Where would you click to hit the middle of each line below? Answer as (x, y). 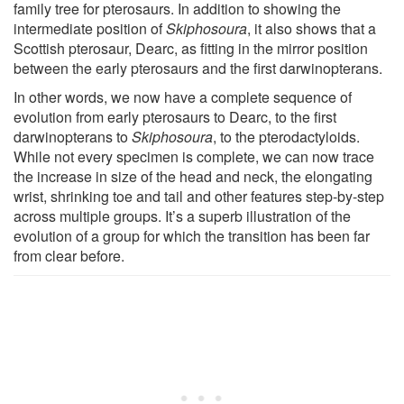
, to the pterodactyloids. (286, 136)
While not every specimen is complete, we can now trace (194, 156)
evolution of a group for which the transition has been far (192, 235)
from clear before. (69, 255)
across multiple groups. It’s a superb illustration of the (182, 216)
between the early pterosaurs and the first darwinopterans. (198, 68)
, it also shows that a (312, 28)
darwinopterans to (73, 136)
